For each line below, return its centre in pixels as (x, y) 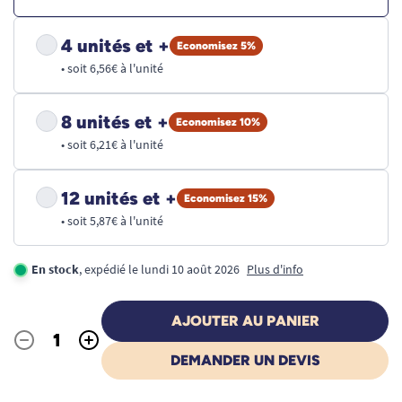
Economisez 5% (216, 46)
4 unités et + (115, 46)
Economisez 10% (218, 122)
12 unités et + (119, 198)
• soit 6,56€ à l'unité (112, 68)
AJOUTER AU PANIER (245, 321)
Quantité (39, 350)
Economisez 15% (226, 198)
